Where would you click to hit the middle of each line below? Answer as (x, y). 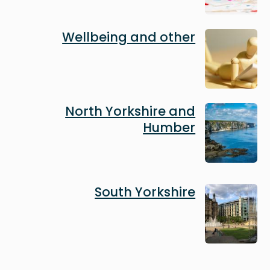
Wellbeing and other (129, 37)
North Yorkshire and (130, 111)
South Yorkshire (145, 192)
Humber (169, 128)
